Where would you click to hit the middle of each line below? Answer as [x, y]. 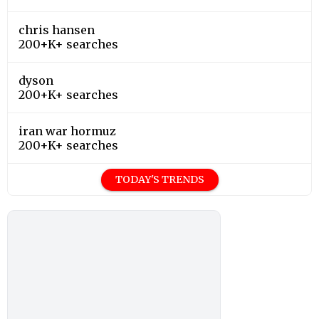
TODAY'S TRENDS [159, 179]
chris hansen [57, 30]
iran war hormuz [67, 131]
